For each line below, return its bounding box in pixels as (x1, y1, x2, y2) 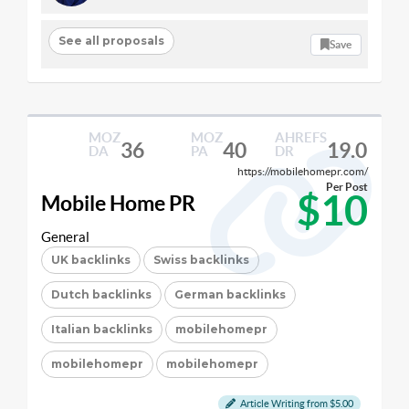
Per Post (326, 181, 368, 193)
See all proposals (58, 33, 164, 47)
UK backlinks (51, 253, 131, 267)
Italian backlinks (51, 322, 152, 336)
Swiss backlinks (153, 253, 249, 267)
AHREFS (274, 130, 327, 145)
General (41, 229, 89, 245)
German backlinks (174, 288, 286, 301)
